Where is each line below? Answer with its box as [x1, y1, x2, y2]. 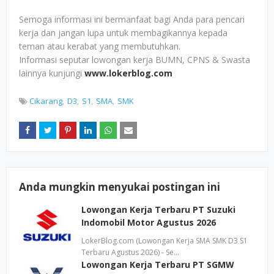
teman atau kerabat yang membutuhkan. [19, 40, 180, 52]
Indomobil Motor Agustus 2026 [81, 217, 216, 228]
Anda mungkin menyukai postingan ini [19, 180, 220, 194]
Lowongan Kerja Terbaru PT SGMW [81, 259, 234, 270]
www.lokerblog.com [84, 67, 172, 79]
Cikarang [29, 95, 62, 106]
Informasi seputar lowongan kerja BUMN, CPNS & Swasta [19, 54, 250, 65]
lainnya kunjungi [19, 67, 84, 79]
